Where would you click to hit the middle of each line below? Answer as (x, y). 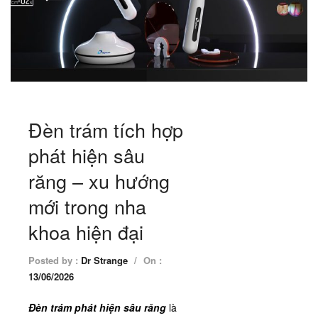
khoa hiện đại (86, 231)
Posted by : (55, 260)
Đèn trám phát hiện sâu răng (97, 307)
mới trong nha (87, 206)
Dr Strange (104, 260)
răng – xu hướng (99, 180)
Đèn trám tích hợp (106, 129)
